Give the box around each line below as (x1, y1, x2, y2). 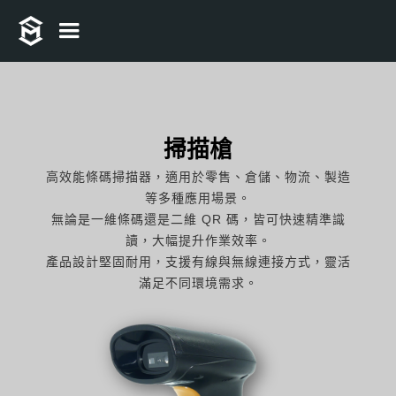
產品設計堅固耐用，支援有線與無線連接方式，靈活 (45, 255, 351, 269)
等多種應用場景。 (145, 191, 251, 205)
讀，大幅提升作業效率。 (125, 233, 271, 247)
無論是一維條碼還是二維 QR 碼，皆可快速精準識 (50, 212, 346, 226)
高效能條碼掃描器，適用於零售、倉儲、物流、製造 (45, 170, 351, 184)
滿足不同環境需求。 (138, 276, 258, 290)
